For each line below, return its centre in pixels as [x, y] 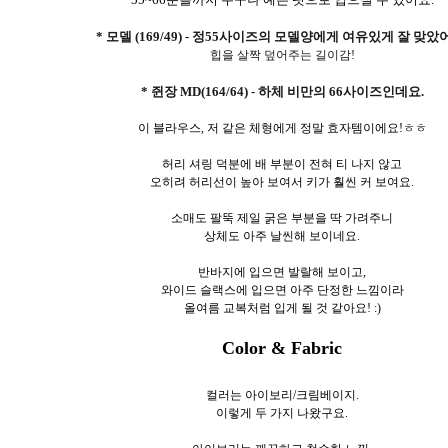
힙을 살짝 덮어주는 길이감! [282, 54]
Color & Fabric [282, 347]
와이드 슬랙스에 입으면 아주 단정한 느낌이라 [282, 289]
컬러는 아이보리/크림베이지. [282, 394]
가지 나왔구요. [309, 412]
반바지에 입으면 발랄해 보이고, [282, 271]
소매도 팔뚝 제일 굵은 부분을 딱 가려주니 [282, 217]
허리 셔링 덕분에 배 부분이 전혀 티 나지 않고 [282, 163]
